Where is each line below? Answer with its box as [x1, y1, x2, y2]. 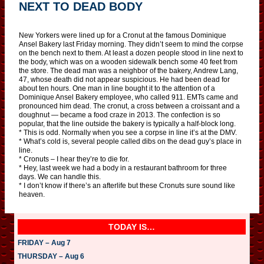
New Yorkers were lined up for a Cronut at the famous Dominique [19, 31, 226, 39]
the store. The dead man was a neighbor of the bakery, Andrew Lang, [19, 66, 238, 75]
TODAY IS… [108, 222, 155, 232]
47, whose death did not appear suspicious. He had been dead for [19, 75, 230, 84]
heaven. [19, 190, 45, 199]
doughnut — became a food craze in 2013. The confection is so [19, 110, 220, 119]
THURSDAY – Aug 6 [18, 252, 84, 260]
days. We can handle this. [19, 172, 101, 181]
